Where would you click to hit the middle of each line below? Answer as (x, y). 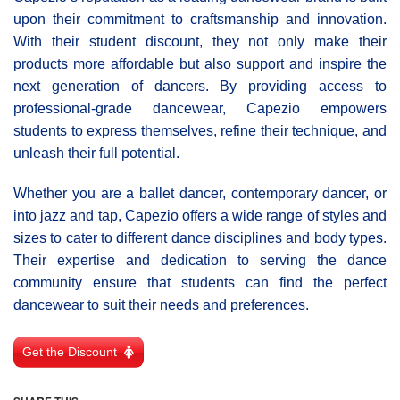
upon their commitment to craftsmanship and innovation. (200, 19)
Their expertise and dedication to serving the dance (200, 260)
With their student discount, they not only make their (200, 41)
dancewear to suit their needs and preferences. (161, 304)
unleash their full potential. (96, 153)
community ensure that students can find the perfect (200, 282)
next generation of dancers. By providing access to (200, 86)
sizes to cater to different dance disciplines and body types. (200, 237)
